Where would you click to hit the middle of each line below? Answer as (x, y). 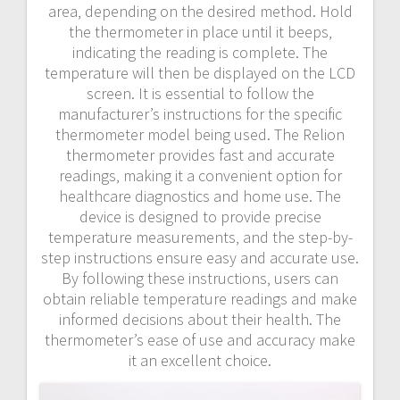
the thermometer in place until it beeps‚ (200, 31)
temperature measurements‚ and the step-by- (200, 237)
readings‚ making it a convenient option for (200, 175)
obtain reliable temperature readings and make (200, 298)
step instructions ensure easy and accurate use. (200, 257)
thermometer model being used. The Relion (200, 134)
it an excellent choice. (200, 360)
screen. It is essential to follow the (200, 93)
